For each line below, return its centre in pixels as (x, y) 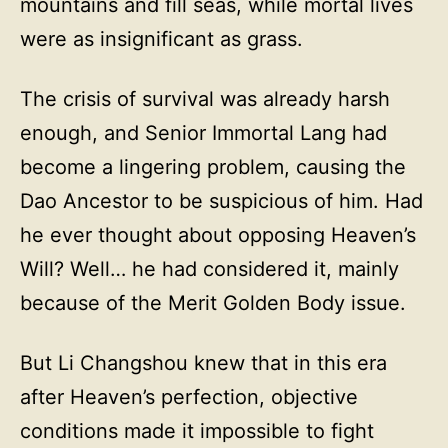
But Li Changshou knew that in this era (203, 363)
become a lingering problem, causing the (213, 167)
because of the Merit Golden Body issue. (213, 303)
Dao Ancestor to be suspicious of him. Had (221, 201)
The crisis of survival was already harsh (205, 99)
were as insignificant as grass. (161, 39)
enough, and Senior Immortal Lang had (203, 133)
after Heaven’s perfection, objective (189, 397)
